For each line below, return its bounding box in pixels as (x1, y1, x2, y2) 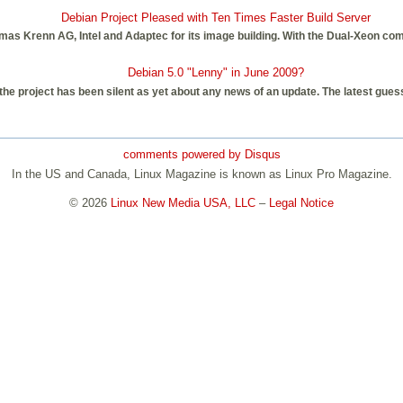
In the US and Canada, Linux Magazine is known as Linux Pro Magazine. (11, 166, 392, 181)
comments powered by (122, 148, 245, 162)
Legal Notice (269, 195, 334, 210)
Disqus (244, 148, 281, 162)
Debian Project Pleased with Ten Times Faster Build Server (61, 10, 371, 24)
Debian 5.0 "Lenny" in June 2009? (128, 65, 304, 79)
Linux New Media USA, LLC (111, 195, 255, 210)
